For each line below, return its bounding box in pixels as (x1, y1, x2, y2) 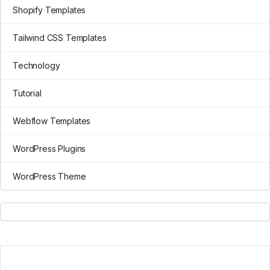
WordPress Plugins (13, 143, 86, 154)
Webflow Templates (13, 115, 91, 126)
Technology (13, 60, 60, 71)
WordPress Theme (13, 171, 86, 181)
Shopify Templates (13, 4, 86, 15)
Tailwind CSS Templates (13, 32, 107, 43)
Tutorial (13, 87, 42, 98)
